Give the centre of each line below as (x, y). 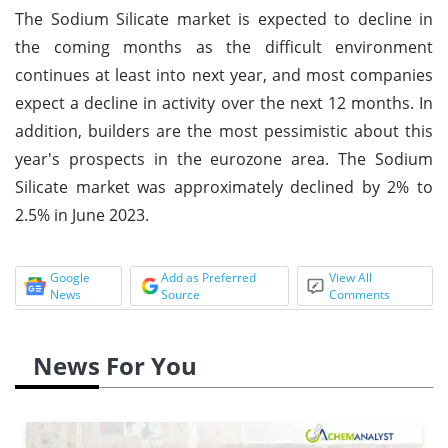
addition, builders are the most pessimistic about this (224, 130)
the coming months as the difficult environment (224, 46)
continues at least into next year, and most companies (224, 74)
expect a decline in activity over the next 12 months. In (224, 102)
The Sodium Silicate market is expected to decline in (224, 18)
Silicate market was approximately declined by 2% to (224, 186)
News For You (115, 365)
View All (351, 277)
